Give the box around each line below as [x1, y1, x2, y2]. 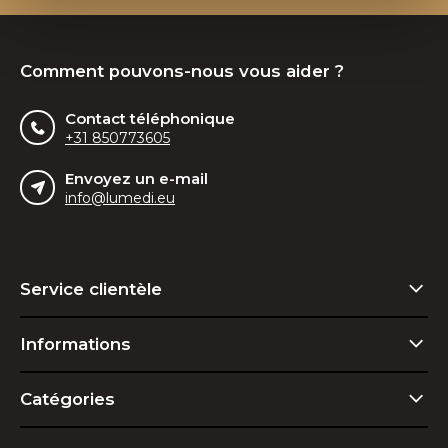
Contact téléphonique [65, 108, 235, 128]
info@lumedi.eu [65, 188, 175, 207]
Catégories [20, 388, 115, 409]
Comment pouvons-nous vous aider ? [20, 60, 344, 81]
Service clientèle [20, 278, 162, 299]
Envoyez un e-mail [65, 168, 208, 188]
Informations [20, 333, 131, 354]
